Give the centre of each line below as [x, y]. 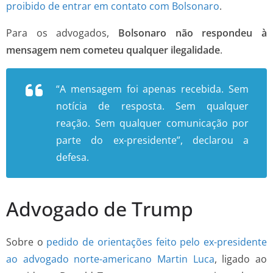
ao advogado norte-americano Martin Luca [110, 259]
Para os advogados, [62, 33]
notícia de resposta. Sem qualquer [152, 106]
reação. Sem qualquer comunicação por [152, 123]
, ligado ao [241, 259]
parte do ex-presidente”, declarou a [152, 140]
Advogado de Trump [100, 208]
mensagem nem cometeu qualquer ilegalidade [113, 50]
